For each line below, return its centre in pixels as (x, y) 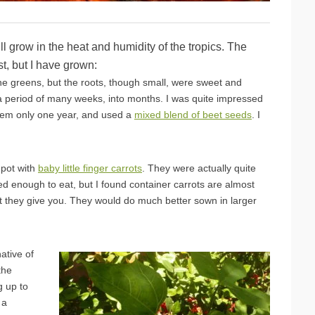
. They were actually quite (199, 168)
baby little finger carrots (90, 168)
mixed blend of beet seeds (193, 114)
